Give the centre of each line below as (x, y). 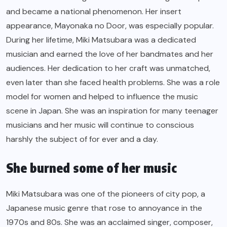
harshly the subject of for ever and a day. (82, 139)
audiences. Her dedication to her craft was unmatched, (108, 68)
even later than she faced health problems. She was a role (113, 83)
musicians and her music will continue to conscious (100, 125)
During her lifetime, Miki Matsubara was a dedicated (101, 40)
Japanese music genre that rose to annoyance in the (104, 208)
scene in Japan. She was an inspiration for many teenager (112, 111)
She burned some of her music (91, 168)
